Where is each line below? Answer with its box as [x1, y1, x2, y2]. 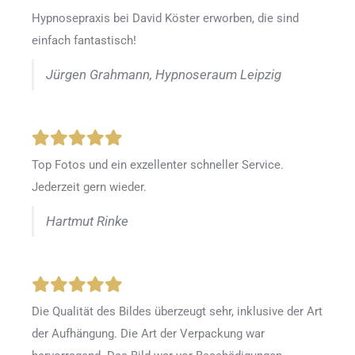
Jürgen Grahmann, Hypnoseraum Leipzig [46, 67, 281, 83]
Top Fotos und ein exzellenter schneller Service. [32, 158, 284, 173]
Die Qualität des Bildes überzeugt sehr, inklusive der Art [32, 304, 323, 319]
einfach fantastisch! [32, 33, 136, 48]
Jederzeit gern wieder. [32, 180, 147, 195]
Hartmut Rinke [46, 214, 128, 230]
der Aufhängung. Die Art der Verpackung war [32, 326, 265, 342]
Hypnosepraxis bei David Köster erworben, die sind [32, 11, 299, 26]
